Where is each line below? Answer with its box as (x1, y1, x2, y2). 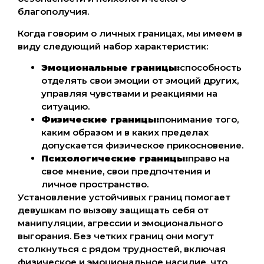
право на (188, 153, 230, 164)
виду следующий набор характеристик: (18, 40, 208, 52)
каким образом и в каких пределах (41, 127, 209, 138)
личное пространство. (41, 179, 148, 190)
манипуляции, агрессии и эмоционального (18, 217, 223, 229)
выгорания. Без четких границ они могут (18, 230, 214, 242)
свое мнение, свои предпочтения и (41, 166, 210, 177)
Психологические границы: (41, 153, 188, 164)
